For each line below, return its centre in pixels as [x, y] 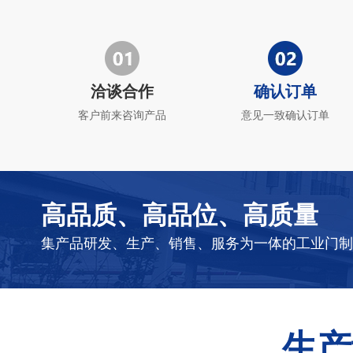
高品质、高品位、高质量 [180, 216]
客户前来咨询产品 [123, 115]
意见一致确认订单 [285, 115]
